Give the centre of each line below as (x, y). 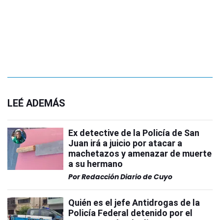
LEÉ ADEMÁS (36, 103)
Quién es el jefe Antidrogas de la (134, 203)
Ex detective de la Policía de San (134, 133)
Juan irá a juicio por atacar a (125, 143)
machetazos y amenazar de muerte (140, 153)
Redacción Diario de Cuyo (127, 177)
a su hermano (96, 164)
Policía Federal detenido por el (130, 213)
